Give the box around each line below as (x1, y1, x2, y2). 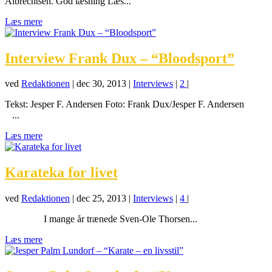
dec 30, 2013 (76, 78, 126, 89)
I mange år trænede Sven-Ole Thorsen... (5, 214, 197, 225)
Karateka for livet (5, 165, 118, 181)
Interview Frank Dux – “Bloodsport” (5, 50, 234, 66)
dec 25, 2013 (76, 193, 126, 204)
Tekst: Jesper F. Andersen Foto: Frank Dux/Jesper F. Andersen (5, 99, 263, 110)
